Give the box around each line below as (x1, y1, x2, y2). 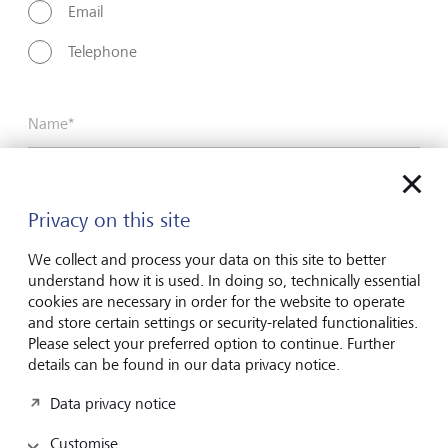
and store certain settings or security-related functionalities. (28, 312, 418, 332)
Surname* (28, 197, 94, 216)
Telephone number (28, 363, 154, 382)
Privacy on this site (28, 207, 190, 232)
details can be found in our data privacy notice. (28, 354, 340, 374)
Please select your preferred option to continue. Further (28, 333, 395, 353)
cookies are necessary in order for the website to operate (28, 291, 405, 311)
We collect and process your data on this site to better (28, 249, 386, 269)
